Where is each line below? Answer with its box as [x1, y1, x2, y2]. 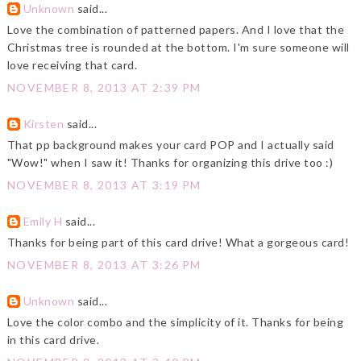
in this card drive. [6, 333, 100, 347]
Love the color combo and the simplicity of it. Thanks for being [6, 315, 344, 330]
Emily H [23, 214, 63, 229]
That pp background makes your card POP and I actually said [6, 138, 334, 152]
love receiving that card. [6, 58, 138, 73]
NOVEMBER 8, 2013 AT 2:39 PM [6, 81, 201, 95]
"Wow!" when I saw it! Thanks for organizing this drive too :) [6, 156, 334, 170]
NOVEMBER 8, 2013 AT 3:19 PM [6, 178, 201, 193]
